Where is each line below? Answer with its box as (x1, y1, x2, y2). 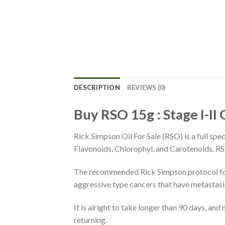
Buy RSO (74, 105, 128, 123)
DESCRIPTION (74, 83, 120, 91)
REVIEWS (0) (127, 83, 166, 91)
